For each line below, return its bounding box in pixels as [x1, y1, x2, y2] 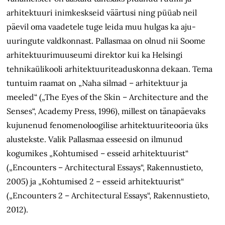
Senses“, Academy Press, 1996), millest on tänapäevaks [7, 106, 206, 117]
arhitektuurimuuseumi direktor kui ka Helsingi [7, 50, 183, 60]
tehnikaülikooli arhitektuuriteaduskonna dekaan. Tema [7, 64, 213, 74]
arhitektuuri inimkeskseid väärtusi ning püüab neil [7, 8, 197, 18]
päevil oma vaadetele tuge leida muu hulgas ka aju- [7, 22, 196, 32]
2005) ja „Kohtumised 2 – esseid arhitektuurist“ [7, 176, 184, 187]
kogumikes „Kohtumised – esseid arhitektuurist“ [7, 148, 189, 159]
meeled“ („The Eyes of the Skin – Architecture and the [7, 92, 209, 102]
